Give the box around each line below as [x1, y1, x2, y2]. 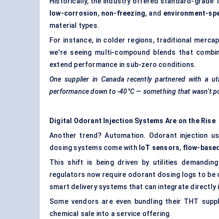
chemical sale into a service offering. [49, 210, 172, 218]
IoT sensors [139, 144, 180, 152]
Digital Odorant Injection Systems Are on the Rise [49, 117, 216, 125]
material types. [49, 22, 99, 30]
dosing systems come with [49, 144, 139, 152]
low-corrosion [49, 9, 98, 18]
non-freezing [101, 9, 146, 18]
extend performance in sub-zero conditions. [49, 61, 197, 69]
